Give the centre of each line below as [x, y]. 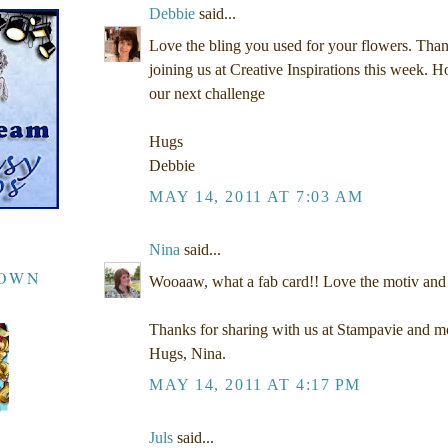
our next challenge [207, 93]
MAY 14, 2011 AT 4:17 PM [255, 384]
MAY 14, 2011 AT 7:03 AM [256, 196]
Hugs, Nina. [187, 353]
